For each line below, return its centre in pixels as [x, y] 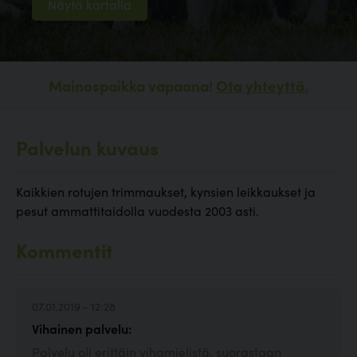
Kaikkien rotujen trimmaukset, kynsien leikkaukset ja [166, 192]
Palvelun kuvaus [87, 147]
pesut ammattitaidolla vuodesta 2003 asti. [137, 211]
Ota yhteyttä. [262, 86]
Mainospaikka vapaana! [132, 86]
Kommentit [65, 250]
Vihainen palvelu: [82, 329]
